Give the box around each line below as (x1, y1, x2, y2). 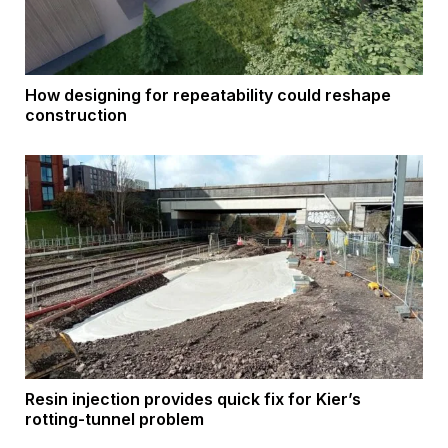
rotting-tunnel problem (25, 409, 204, 430)
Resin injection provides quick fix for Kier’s (25, 389, 361, 410)
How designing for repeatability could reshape (25, 84, 391, 105)
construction (25, 104, 127, 125)
